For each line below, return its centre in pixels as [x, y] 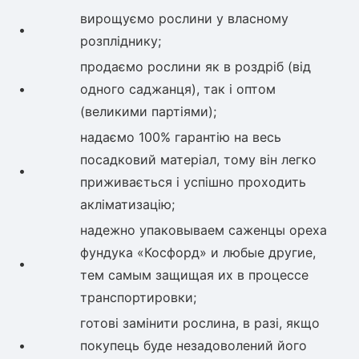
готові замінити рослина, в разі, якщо [200, 323]
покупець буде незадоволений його [194, 346]
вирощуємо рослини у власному [184, 19]
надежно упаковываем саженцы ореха [204, 230]
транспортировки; [138, 298]
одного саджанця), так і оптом [178, 89]
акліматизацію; [127, 205]
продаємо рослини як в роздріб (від [196, 67]
